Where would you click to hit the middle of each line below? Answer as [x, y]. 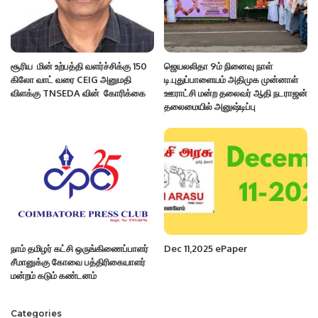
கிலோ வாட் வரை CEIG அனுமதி [71, 79]
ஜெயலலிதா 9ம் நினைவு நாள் [218, 66]
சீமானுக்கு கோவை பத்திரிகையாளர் [78, 262]
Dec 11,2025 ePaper [205, 248]
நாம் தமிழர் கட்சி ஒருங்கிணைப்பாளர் [79, 248]
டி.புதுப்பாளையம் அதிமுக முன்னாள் [231, 79]
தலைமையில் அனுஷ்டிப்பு [210, 106]
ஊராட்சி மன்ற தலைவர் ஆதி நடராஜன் [236, 93]
